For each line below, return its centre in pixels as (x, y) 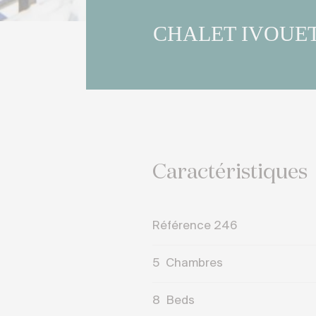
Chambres (193, 263)
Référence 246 (195, 226)
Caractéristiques (230, 172)
